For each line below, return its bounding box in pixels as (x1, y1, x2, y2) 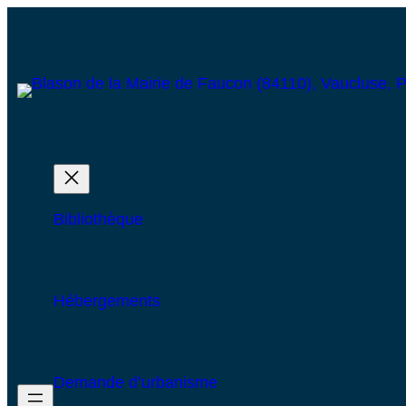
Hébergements (53, 291, 160, 310)
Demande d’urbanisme (53, 372, 217, 391)
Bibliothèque (53, 209, 143, 228)
